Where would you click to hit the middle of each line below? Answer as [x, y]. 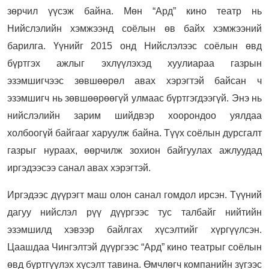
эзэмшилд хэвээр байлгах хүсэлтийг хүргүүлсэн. [134, 230]
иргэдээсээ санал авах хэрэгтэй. [79, 168]
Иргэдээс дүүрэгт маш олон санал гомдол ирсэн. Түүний [134, 195]
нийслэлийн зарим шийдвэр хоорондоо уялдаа [134, 116]
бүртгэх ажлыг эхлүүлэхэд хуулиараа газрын [134, 64]
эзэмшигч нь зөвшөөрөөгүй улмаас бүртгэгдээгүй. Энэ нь [134, 98]
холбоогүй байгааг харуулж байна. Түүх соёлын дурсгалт [134, 133]
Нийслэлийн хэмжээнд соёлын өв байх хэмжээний [134, 29]
